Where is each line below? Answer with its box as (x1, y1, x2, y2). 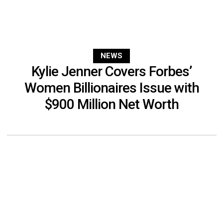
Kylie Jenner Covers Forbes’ (31, 63, 192, 80)
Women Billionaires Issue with (24, 80, 199, 97)
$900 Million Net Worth (44, 96, 179, 113)
